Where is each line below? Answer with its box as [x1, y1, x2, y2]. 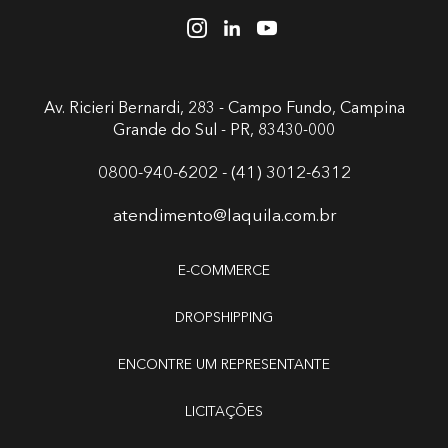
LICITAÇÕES [185, 405, 263, 419]
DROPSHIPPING [175, 311, 273, 325]
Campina [335, 101, 405, 117]
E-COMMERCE [178, 264, 270, 278]
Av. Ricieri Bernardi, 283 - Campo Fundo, [43, 101, 336, 117]
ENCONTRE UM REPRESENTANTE [118, 358, 330, 372]
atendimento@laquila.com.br [112, 208, 336, 225]
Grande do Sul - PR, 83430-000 [113, 123, 335, 139]
